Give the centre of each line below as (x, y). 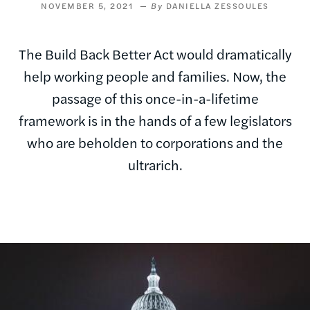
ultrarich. (155, 164)
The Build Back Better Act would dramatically (155, 53)
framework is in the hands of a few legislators (155, 120)
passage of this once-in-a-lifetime (155, 98)
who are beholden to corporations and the (155, 142)
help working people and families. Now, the (155, 75)
